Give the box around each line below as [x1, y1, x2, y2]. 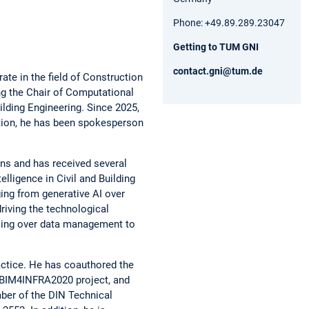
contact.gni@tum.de [173, 65, 263, 77]
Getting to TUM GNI [173, 41, 259, 52]
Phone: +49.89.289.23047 [173, 17, 285, 28]
